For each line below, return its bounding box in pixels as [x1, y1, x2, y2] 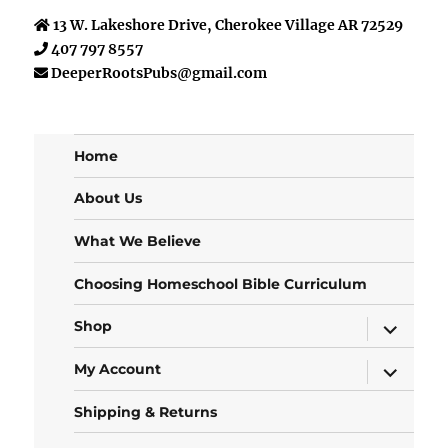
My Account [74, 359, 162, 378]
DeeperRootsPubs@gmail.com [51, 63, 268, 82]
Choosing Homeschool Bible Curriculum [74, 274, 368, 293]
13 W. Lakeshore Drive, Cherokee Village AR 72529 [50, 15, 404, 34]
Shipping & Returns [74, 402, 218, 421]
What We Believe [74, 232, 202, 251]
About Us [74, 189, 143, 208]
